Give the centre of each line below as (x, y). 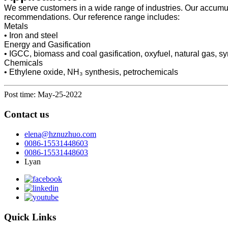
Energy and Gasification (47, 45)
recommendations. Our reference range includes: (92, 17)
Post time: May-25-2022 (43, 95)
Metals (16, 26)
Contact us (26, 115)
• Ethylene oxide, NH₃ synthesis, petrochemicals (91, 72)
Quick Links (30, 217)
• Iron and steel (31, 36)
